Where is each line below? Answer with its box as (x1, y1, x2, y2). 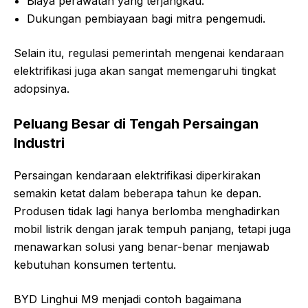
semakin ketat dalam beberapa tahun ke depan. (14, 186, 261, 200)
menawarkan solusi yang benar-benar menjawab (14, 239, 269, 254)
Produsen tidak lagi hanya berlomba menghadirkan (14, 203, 280, 218)
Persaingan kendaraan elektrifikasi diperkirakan (14, 168, 261, 182)
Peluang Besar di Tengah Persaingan (14, 115, 258, 132)
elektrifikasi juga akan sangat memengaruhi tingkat (14, 63, 276, 78)
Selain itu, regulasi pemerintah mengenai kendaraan (14, 45, 284, 60)
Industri (14, 134, 65, 151)
